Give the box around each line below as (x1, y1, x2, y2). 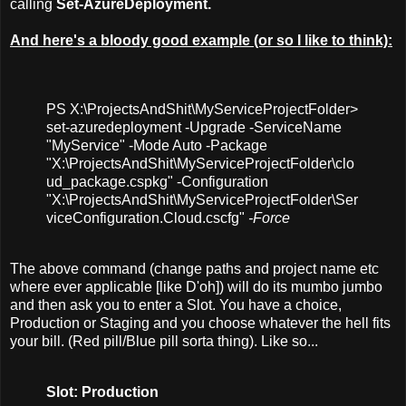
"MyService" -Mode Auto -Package (46, 137, 267, 153)
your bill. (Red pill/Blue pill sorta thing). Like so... (10, 333, 318, 349)
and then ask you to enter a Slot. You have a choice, (10, 296, 342, 313)
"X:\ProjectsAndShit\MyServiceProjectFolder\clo (46, 155, 354, 171)
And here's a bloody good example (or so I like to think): (10, 33, 392, 49)
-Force (248, 209, 290, 226)
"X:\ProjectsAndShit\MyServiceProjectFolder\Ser (46, 191, 358, 208)
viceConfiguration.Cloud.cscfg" (46, 209, 248, 226)
